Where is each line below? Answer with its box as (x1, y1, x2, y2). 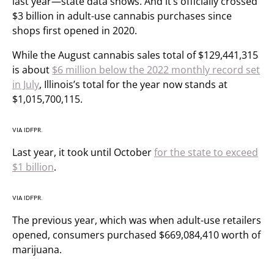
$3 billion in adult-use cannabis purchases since (12, 9, 232, 23)
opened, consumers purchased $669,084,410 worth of (12, 228, 261, 242)
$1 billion (12, 160, 54, 174)
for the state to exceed (154, 146, 258, 159)
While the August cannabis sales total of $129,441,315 (12, 48, 258, 62)
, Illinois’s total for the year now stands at (39, 78, 228, 91)
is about (12, 63, 52, 76)
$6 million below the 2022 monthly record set (52, 63, 260, 76)
